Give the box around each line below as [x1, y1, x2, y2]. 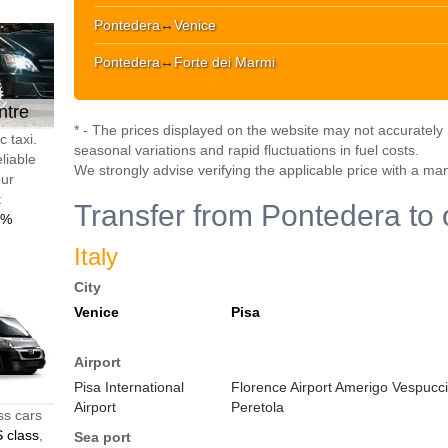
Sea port [74, 429, 131, 445]
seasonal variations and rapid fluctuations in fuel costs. [74, 142, 419, 158]
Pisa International [74, 379, 184, 395]
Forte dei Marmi [174, 54, 275, 70]
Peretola [231, 399, 284, 415]
